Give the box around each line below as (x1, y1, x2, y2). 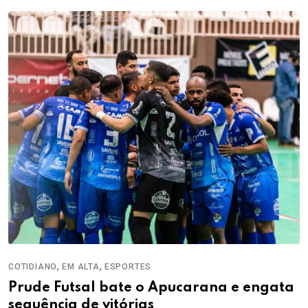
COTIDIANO (8, 262, 58, 272)
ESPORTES (104, 262, 152, 272)
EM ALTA (62, 262, 100, 272)
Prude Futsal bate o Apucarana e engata (8, 281, 294, 296)
